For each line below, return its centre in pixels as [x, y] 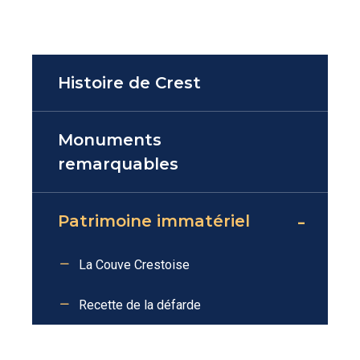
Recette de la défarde [140, 305]
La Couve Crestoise [134, 265]
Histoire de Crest [129, 83]
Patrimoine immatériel [154, 221]
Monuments [110, 140]
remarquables [118, 164]
